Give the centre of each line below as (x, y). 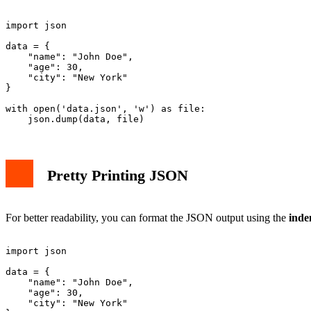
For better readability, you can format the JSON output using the (147, 217)
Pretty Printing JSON (118, 176)
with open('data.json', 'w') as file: (106, 109)
